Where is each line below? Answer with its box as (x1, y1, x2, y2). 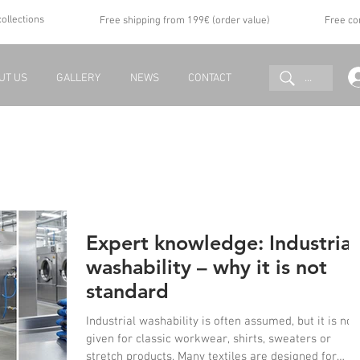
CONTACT (187, 72, 231, 85)
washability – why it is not (86, 254, 327, 279)
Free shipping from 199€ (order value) (99, 14, 270, 27)
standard (86, 278, 169, 303)
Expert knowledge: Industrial (86, 230, 357, 255)
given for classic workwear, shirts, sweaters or (86, 331, 331, 346)
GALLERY (56, 72, 101, 85)
